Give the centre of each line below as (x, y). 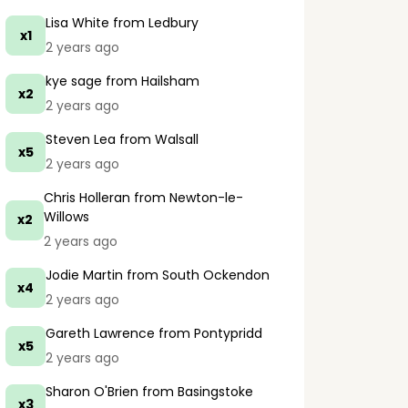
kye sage (74, 81)
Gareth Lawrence (100, 333)
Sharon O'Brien (92, 392)
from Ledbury (154, 23)
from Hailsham (151, 81)
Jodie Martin (84, 275)
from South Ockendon (196, 275)
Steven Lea (81, 139)
